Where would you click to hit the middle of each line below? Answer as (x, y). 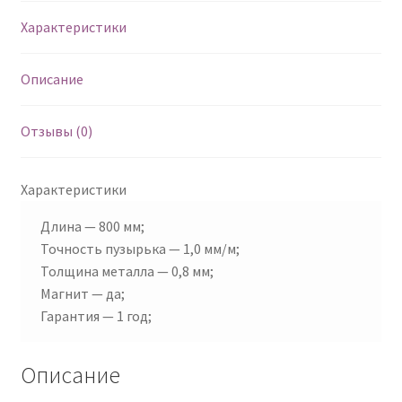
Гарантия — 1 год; (96, 315)
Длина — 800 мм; (93, 226)
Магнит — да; (83, 293)
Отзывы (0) (56, 131)
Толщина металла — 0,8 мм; (127, 271)
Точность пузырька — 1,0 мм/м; (140, 248)
